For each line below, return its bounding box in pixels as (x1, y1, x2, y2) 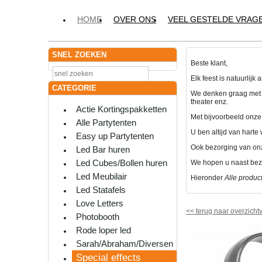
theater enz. (191, 98, 228, 106)
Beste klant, (191, 59, 229, 67)
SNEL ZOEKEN (52, 50, 106, 59)
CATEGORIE (52, 84, 96, 93)
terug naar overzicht (196, 207, 259, 216)
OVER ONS (113, 15, 156, 24)
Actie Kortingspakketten (76, 104, 167, 115)
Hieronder (191, 174, 225, 182)
